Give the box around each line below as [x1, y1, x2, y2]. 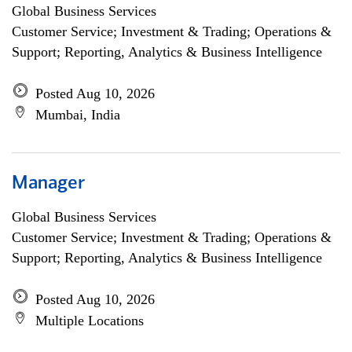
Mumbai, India [35, 107, 120, 123]
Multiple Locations [35, 313, 144, 328]
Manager [12, 174, 85, 193]
